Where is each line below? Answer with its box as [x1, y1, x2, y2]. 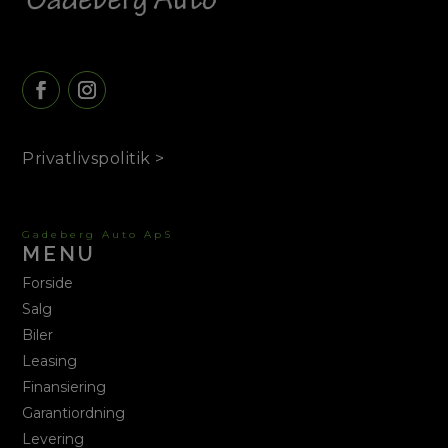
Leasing [22, 351, 78, 370]
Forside [22, 273, 74, 292]
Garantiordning [22, 403, 126, 422]
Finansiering [22, 377, 107, 396]
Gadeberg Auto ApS [22, 227, 174, 241]
